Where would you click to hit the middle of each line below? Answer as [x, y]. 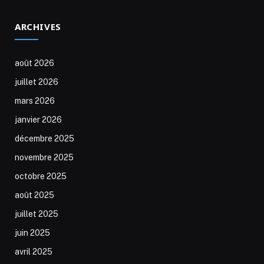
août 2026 [34, 63]
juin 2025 [32, 232]
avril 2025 [34, 251]
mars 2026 [35, 100]
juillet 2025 [37, 214]
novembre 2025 [44, 157]
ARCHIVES [38, 26]
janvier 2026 [38, 119]
